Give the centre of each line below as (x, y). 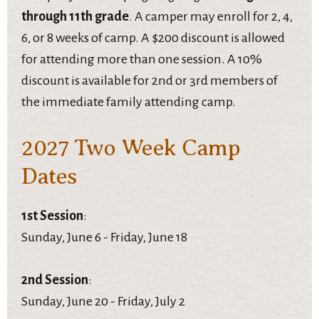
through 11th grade (75, 16)
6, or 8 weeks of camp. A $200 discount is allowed (153, 37)
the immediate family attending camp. (129, 101)
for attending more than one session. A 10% (142, 59)
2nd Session (55, 279)
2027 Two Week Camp (131, 147)
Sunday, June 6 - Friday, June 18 (104, 237)
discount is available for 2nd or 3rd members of (150, 80)
